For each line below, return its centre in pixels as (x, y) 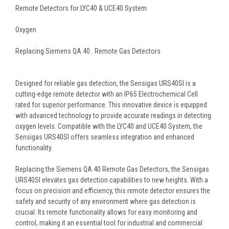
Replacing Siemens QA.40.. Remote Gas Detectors (88, 51)
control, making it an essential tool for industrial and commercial (109, 223)
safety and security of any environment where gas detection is (106, 202)
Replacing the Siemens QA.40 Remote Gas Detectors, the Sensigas (112, 169)
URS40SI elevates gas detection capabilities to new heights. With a (112, 180)
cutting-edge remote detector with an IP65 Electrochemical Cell (107, 94)
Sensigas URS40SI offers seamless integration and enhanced (105, 137)
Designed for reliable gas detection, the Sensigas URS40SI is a (106, 84)
